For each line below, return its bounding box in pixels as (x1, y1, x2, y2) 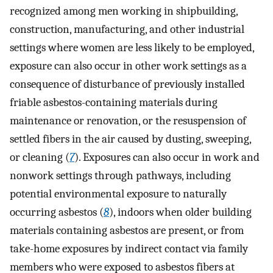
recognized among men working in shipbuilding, (10, 4, 238, 18)
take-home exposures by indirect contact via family (10, 241, 248, 255)
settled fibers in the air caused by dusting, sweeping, (10, 132, 251, 146)
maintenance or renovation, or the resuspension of (10, 113, 246, 127)
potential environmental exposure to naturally (10, 186, 227, 200)
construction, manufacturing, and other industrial (10, 22, 244, 36)
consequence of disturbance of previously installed (10, 77, 245, 91)
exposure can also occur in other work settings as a (10, 58, 247, 73)
